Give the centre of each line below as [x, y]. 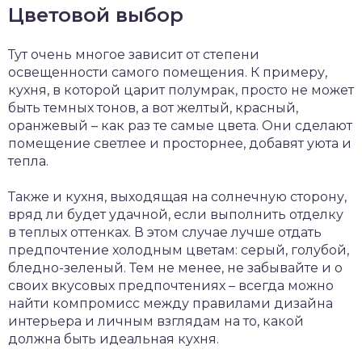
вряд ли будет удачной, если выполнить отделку [176, 214]
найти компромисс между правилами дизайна [170, 303]
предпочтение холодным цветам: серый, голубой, [179, 250]
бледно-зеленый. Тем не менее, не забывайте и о [175, 267]
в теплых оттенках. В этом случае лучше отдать [165, 232]
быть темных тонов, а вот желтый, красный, [153, 107]
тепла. [28, 161]
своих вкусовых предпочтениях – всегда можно [171, 285]
